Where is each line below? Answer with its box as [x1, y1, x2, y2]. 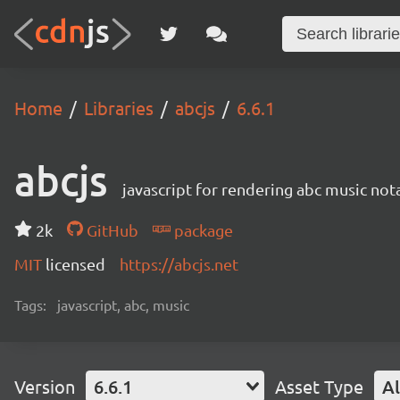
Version [14, 375, 75, 397]
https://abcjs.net [120, 254, 238, 273]
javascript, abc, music [57, 296, 189, 313]
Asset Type [275, 375, 363, 397]
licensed [46, 254, 105, 273]
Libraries [84, 96, 154, 119]
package [170, 221, 233, 239]
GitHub [82, 221, 138, 239]
